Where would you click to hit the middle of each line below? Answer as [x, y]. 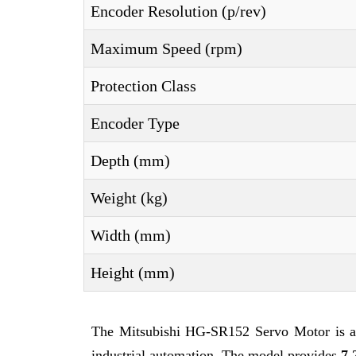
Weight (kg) [129, 198]
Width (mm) [131, 235]
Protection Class [143, 86]
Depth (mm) [130, 161]
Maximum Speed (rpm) [166, 48]
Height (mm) [133, 273]
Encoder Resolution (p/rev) [178, 11]
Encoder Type [135, 123]
